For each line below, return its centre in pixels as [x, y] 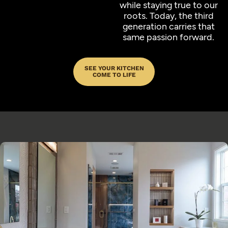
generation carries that [168, 26]
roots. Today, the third [168, 15]
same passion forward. [168, 37]
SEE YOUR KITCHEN [114, 68]
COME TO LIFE [114, 75]
